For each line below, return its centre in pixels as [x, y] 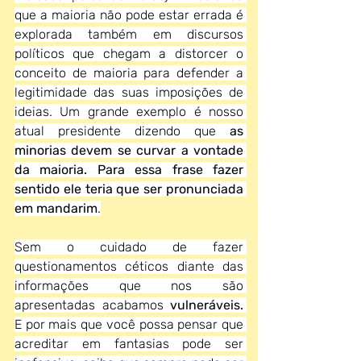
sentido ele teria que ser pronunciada [129, 189]
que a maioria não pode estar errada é [129, 15]
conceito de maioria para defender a [129, 73]
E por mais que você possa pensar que [129, 324]
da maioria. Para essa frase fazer [129, 170]
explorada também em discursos [129, 34]
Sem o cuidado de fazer [129, 247]
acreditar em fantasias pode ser [129, 344]
